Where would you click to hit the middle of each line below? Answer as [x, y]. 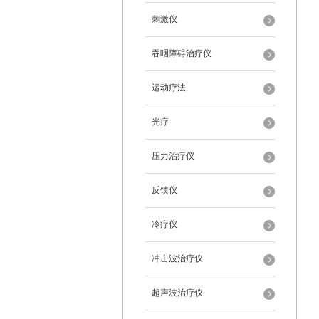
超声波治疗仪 [177, 293]
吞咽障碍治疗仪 [182, 53]
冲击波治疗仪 [177, 258]
